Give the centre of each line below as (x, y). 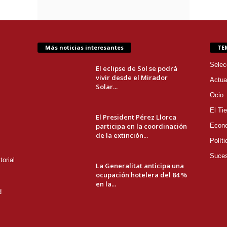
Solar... (106, 87)
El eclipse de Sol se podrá (136, 69)
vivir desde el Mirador (131, 78)
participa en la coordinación (141, 126)
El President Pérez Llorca (136, 117)
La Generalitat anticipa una (140, 166)
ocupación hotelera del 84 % (141, 175)
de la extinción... (122, 136)
